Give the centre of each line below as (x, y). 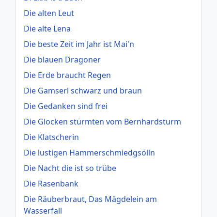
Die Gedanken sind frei (66, 106)
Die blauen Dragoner (62, 59)
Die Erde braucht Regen (67, 75)
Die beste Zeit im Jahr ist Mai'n (79, 44)
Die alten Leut (49, 13)
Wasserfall (43, 210)
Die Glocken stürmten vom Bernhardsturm (102, 121)
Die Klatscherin (51, 137)
